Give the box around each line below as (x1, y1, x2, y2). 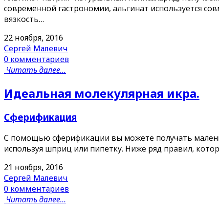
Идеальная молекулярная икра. (4, 85, 199, 102)
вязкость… (4, 14, 44, 25)
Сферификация (4, 111, 77, 124)
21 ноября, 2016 (4, 161, 63, 173)
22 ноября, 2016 (4, 32, 63, 44)
